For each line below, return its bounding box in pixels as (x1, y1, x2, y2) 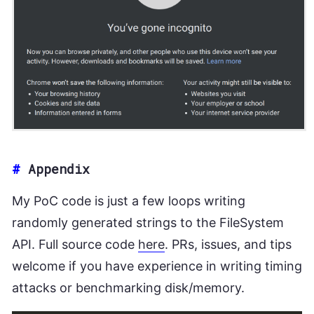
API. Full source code (12, 237, 138, 252)
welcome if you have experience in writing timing (12, 259, 302, 274)
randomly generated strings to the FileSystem (12, 215, 284, 231)
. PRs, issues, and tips (165, 237, 292, 252)
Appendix (28, 161, 90, 178)
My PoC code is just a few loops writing (12, 193, 245, 209)
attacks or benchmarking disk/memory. (12, 280, 245, 296)
